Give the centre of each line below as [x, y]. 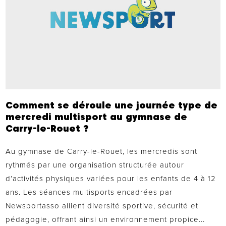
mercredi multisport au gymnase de [97, 117]
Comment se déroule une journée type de [112, 105]
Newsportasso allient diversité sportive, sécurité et [102, 206]
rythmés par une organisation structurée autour [95, 165]
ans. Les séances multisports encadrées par [89, 192]
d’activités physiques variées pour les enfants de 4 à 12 [111, 178]
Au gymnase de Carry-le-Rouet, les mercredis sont [102, 151]
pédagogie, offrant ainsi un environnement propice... [105, 219]
